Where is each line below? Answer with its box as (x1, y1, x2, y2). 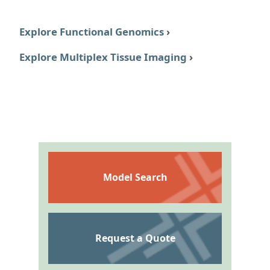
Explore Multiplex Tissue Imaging (19, 50, 187, 64)
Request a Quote (95, 231, 175, 245)
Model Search (102, 171, 168, 184)
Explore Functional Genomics (19, 25, 164, 39)
